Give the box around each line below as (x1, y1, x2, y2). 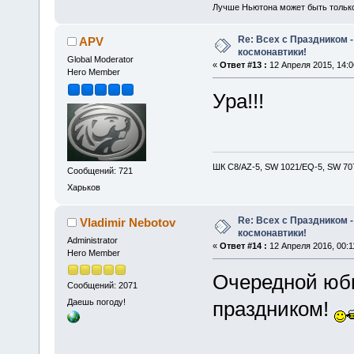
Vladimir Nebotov (80, 216, 176, 230)
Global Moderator (66, 55, 134, 65)
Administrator (66, 235, 118, 246)
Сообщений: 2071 (66, 280, 137, 290)
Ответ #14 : (219, 241, 267, 251)
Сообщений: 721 (66, 165, 133, 175)
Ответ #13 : (219, 60, 267, 70)
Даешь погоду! (66, 296, 126, 307)
